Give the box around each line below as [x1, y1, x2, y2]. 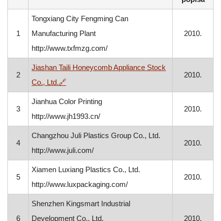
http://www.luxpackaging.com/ [32, 180, 128, 188]
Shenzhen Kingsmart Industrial [32, 199, 131, 208]
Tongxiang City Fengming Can [32, 14, 129, 23]
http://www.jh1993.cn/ [32, 112, 101, 120]
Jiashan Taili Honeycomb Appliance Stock [32, 63, 166, 72]
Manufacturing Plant [32, 29, 96, 37]
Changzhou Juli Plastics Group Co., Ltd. [32, 131, 161, 140]
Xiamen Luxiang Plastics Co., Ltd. [32, 165, 141, 174]
